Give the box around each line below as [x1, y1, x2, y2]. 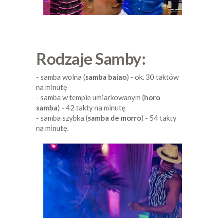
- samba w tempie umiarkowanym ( [36, 93, 144, 102]
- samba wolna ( [36, 73, 85, 82]
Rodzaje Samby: [36, 49, 145, 69]
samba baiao [85, 73, 127, 82]
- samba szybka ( [36, 113, 88, 123]
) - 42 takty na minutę [57, 103, 126, 112]
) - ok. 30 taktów [127, 73, 179, 82]
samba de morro [88, 113, 141, 123]
